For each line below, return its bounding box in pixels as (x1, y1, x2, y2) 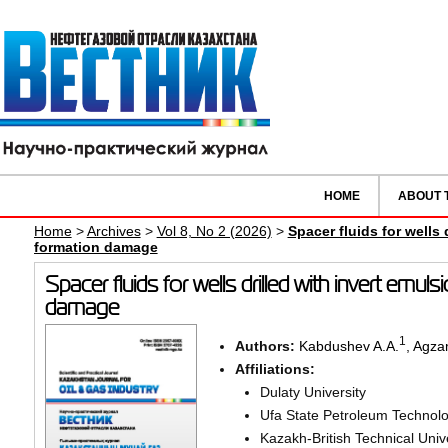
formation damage (33, 239, 158, 256)
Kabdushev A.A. (298, 337, 399, 354)
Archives (86, 223, 141, 240)
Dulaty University (259, 383, 366, 400)
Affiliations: (234, 360, 315, 377)
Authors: (234, 337, 299, 354)
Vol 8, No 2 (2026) (156, 223, 272, 240)
